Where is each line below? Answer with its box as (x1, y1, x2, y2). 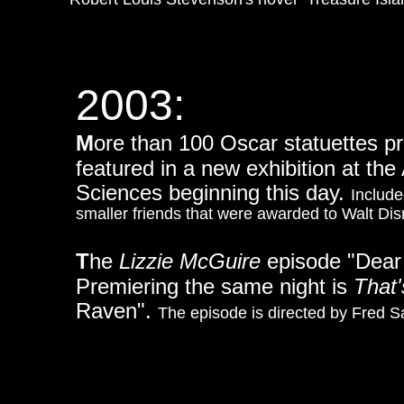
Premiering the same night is (76, 274, 353, 298)
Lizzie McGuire (119, 249, 261, 273)
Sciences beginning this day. (76, 180, 351, 205)
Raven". (76, 298, 158, 323)
